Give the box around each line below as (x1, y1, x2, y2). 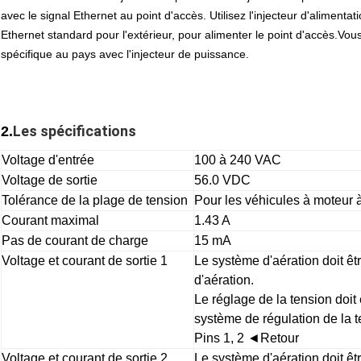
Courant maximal (2, 213, 99, 227)
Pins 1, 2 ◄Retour (194, 330, 299, 345)
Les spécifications (13, 122, 136, 139)
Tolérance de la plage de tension (2, 193, 188, 207)
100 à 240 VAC (194, 152, 281, 167)
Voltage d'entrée (2, 152, 94, 167)
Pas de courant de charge (2, 233, 148, 247)
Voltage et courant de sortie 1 (2, 253, 168, 268)
